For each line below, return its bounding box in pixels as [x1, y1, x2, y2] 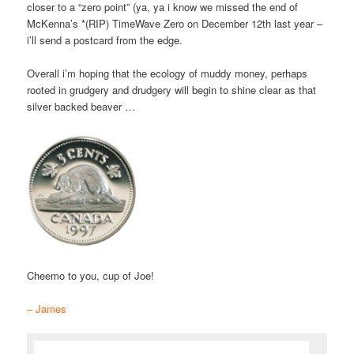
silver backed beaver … [27, 99, 136, 115]
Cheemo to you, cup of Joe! [27, 267, 155, 283]
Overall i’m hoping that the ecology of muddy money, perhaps [27, 66, 308, 81]
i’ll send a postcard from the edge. [27, 32, 183, 48]
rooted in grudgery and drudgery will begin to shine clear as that [27, 82, 317, 98]
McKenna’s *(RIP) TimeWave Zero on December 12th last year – [27, 16, 323, 32]
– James [27, 301, 67, 317]
